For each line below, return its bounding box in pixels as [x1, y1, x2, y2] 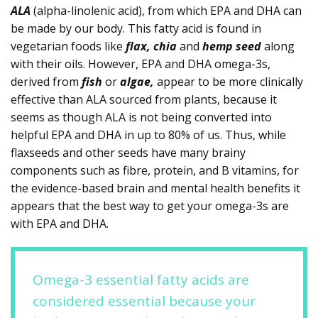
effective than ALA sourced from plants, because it [11, 91, 277, 107]
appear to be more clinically [154, 73, 303, 89]
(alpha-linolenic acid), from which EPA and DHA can [31, 2, 302, 18]
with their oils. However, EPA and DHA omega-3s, [11, 55, 270, 72]
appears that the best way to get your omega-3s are [11, 197, 289, 214]
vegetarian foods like [11, 38, 126, 54]
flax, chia [126, 38, 177, 54]
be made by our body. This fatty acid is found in [11, 20, 261, 36]
